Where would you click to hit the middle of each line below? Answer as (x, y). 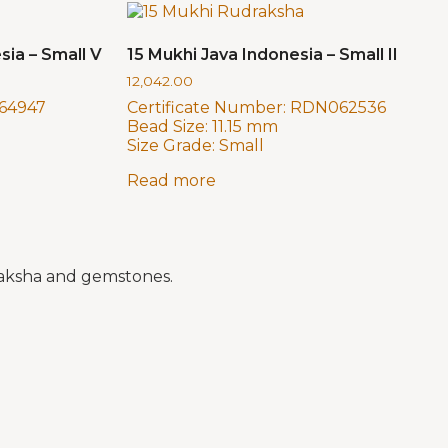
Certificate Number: (206, 108)
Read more (171, 181)
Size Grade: (171, 146)
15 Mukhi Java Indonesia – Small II (262, 55)
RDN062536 (338, 108)
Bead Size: (167, 127)
